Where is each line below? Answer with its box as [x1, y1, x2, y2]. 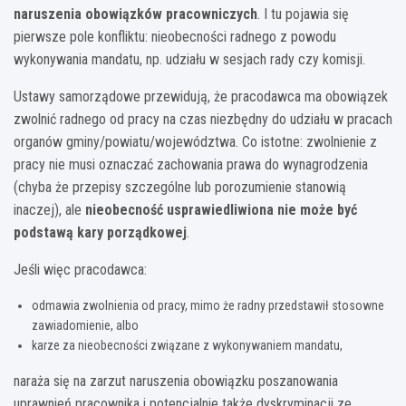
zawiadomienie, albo [32, 317, 139, 333]
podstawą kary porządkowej [14, 223, 187, 241]
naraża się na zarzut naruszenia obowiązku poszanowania [14, 372, 338, 390]
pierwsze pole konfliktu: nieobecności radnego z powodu [14, 27, 336, 45]
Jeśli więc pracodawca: [14, 260, 147, 278]
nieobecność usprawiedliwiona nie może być [85, 200, 357, 218]
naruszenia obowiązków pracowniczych [14, 5, 257, 23]
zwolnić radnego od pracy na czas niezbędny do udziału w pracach [14, 110, 392, 128]
